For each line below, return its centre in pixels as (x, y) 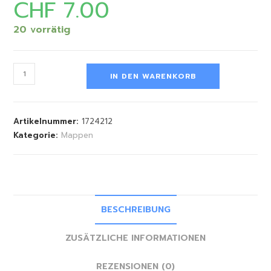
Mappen (77, 135)
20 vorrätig (42, 30)
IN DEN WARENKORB (153, 76)
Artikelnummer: (48, 121)
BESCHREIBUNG (135, 209)
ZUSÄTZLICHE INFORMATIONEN (135, 238)
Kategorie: (38, 135)
